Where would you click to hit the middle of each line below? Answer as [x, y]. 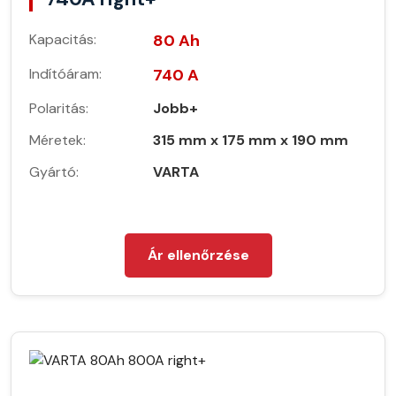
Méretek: [57, 141]
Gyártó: [54, 172]
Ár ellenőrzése [198, 255]
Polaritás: [59, 109]
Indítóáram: [65, 74]
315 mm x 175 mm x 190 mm [251, 141]
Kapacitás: [63, 40]
